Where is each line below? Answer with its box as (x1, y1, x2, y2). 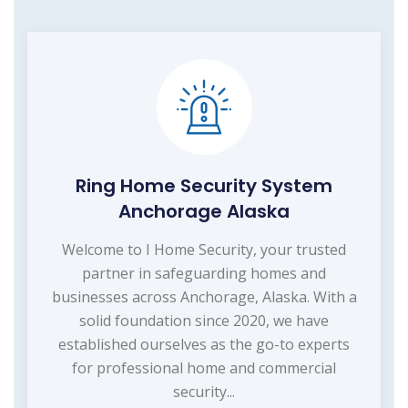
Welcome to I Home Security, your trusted (62, 239, 346, 260)
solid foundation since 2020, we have (79, 310, 329, 331)
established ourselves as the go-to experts (58, 333, 350, 354)
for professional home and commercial (72, 357, 336, 378)
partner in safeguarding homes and (82, 262, 326, 283)
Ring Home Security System (76, 172, 332, 199)
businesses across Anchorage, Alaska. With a (51, 286, 357, 307)
